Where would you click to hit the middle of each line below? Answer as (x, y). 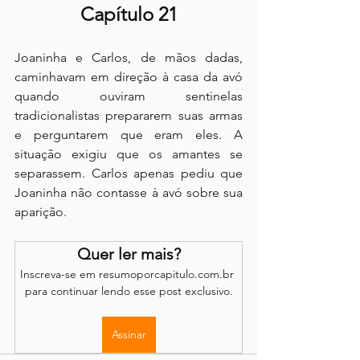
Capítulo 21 (129, 14)
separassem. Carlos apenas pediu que (129, 173)
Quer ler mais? (129, 254)
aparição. (41, 211)
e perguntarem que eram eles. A (129, 134)
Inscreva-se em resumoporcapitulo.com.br (129, 274)
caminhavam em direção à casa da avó (129, 76)
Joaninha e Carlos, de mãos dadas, (129, 57)
